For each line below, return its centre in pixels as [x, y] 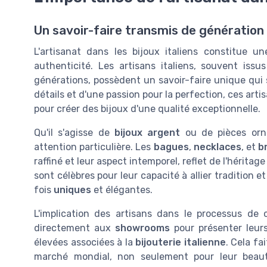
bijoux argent [147, 133]
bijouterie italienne [181, 243]
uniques [72, 190]
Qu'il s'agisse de [74, 133]
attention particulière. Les [94, 147]
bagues [171, 147]
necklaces [217, 147]
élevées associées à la [85, 243]
